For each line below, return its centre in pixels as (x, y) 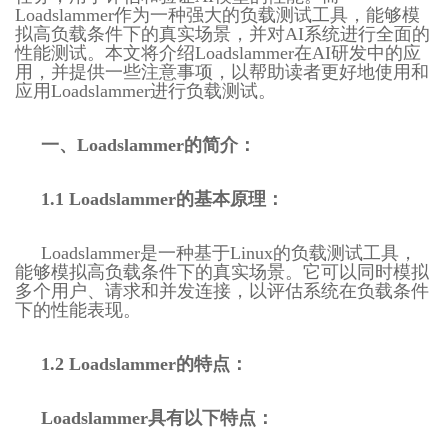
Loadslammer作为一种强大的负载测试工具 (181, 14)
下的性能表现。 (78, 309)
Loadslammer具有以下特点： (157, 417)
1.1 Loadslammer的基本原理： (162, 198)
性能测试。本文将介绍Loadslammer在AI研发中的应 (218, 52)
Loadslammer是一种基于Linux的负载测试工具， (229, 252)
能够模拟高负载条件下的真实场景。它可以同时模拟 (222, 271)
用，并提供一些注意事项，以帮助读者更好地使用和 (222, 71)
